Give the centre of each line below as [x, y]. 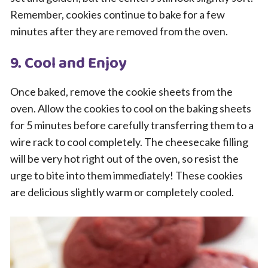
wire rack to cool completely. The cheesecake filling [129, 142]
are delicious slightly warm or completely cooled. [122, 192]
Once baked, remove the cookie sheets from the [121, 92]
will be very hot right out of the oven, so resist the [124, 159]
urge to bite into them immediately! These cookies [127, 175]
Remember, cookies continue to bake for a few [118, 14]
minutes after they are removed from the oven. [119, 31]
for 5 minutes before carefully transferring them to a [132, 125]
